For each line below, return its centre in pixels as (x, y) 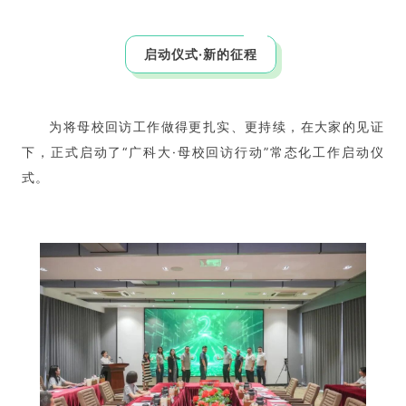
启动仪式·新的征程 (200, 53)
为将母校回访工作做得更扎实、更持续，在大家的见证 (217, 126)
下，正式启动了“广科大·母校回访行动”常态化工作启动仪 (203, 151)
